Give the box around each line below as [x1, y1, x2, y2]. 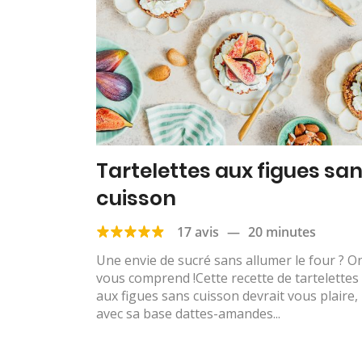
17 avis [177, 223, 219, 242]
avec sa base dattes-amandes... [96, 305, 280, 323]
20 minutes [248, 223, 316, 242]
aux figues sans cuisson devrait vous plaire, [96, 287, 358, 305]
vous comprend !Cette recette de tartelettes [96, 269, 359, 288]
